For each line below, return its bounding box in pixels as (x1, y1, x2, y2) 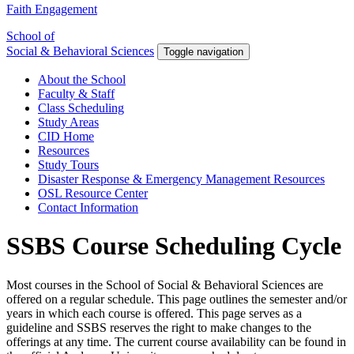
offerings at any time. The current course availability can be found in (6, 334, 346, 348)
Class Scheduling (38, 101, 124, 115)
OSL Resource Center (38, 186, 148, 201)
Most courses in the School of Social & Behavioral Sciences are (6, 277, 323, 292)
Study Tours (38, 158, 99, 172)
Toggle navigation (164, 46, 243, 58)
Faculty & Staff (38, 87, 115, 101)
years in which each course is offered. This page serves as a (6, 306, 302, 320)
